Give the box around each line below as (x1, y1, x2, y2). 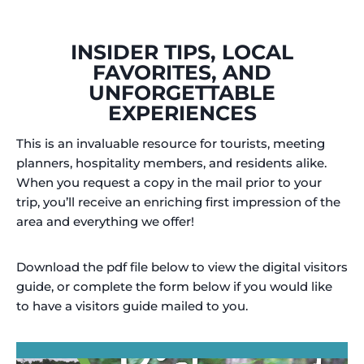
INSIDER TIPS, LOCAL (71, 40, 293, 65)
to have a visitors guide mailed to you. (16, 297, 248, 314)
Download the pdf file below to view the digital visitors (16, 258, 348, 275)
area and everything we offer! (16, 213, 194, 229)
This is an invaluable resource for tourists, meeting (16, 135, 325, 151)
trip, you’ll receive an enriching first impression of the (16, 193, 340, 210)
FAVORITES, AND (93, 60, 271, 85)
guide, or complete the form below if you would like (16, 278, 332, 294)
